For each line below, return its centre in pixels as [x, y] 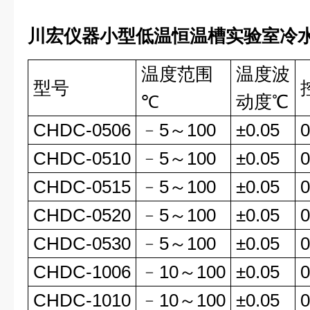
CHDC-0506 [82, 130]
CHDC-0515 [82, 187]
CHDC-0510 [82, 158]
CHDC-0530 [82, 244]
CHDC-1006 [82, 272]
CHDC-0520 [82, 215]
